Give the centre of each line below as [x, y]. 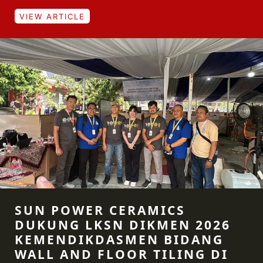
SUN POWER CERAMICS [100, 210]
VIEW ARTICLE [52, 16]
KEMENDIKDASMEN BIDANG [119, 240]
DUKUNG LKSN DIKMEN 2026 [123, 225]
